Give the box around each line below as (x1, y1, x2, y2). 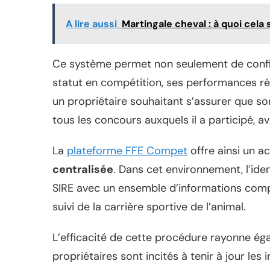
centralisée (52, 162, 113, 177)
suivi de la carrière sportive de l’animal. (52, 199, 246, 215)
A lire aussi (66, 17, 117, 31)
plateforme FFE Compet (67, 143, 187, 159)
